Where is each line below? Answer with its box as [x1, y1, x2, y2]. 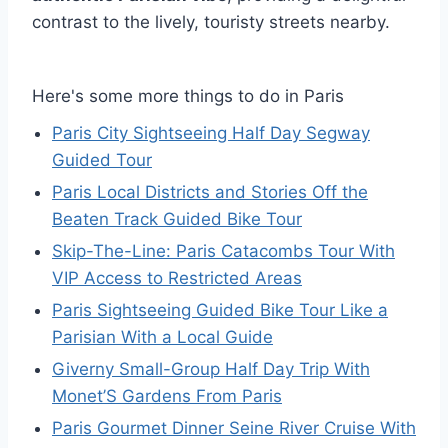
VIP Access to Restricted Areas [52, 267, 302, 288]
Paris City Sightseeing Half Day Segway [52, 122, 370, 143]
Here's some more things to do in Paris [32, 85, 344, 106]
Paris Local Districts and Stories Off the [52, 181, 368, 202]
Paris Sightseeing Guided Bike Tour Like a [52, 299, 388, 320]
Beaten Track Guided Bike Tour [52, 208, 302, 229]
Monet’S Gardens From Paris [52, 385, 282, 406]
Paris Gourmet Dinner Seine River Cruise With [52, 417, 416, 438]
